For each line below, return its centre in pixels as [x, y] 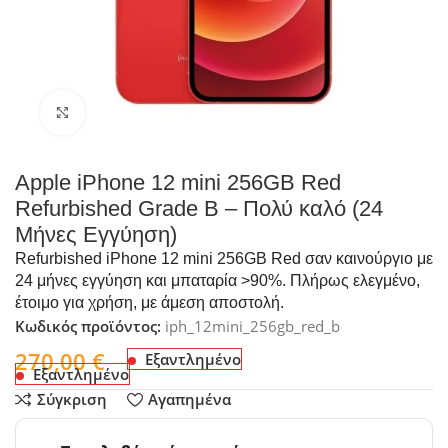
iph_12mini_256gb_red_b [253, 325]
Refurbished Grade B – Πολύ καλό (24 [199, 208]
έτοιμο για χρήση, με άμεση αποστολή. [150, 302]
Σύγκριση [71, 399]
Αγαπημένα [189, 399]
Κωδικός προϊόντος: [90, 325]
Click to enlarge [137, 112]
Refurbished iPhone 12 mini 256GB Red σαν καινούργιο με [224, 258]
